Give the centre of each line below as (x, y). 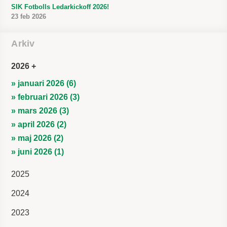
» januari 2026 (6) (44, 83)
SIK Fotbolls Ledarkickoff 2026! (60, 7)
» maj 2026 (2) (37, 138)
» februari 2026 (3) (46, 97)
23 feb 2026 (29, 16)
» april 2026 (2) (39, 124)
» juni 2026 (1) (38, 152)
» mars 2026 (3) (40, 110)
